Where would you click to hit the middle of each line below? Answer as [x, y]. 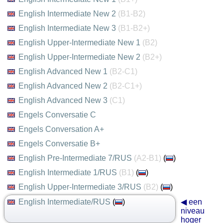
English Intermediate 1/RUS [69, 172]
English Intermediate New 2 [68, 14]
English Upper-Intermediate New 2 [80, 57]
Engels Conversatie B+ [59, 144]
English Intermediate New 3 [68, 28]
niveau [193, 211]
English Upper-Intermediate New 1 [80, 43]
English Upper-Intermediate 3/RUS [81, 187]
